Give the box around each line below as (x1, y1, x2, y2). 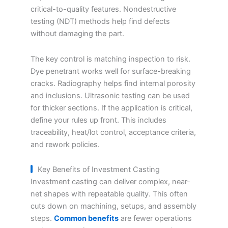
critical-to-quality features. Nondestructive (31, 5, 176, 14)
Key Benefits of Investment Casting (38, 165, 160, 175)
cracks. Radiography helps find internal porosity (31, 78, 195, 88)
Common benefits (54, 214, 119, 223)
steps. (31, 214, 54, 223)
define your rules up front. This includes (31, 115, 166, 125)
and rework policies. (31, 139, 100, 149)
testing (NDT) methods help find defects (31, 17, 170, 26)
